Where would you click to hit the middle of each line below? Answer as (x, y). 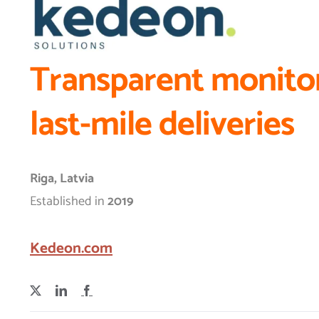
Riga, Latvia (62, 179)
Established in (69, 202)
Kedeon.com (71, 249)
